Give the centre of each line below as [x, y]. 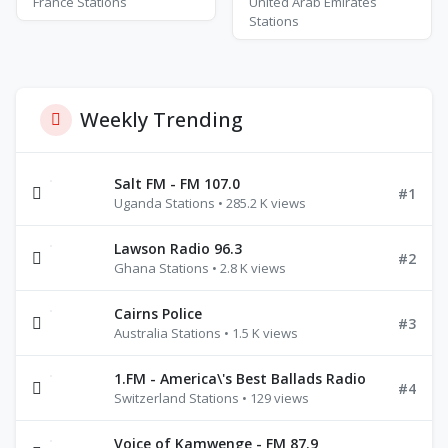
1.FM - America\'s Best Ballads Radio [240, 378]
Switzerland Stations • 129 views [211, 398]
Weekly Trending [161, 119]
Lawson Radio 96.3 [178, 248]
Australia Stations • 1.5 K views [206, 333]
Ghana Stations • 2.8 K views [200, 268]
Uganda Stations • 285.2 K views [210, 203]
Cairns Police [158, 313]
